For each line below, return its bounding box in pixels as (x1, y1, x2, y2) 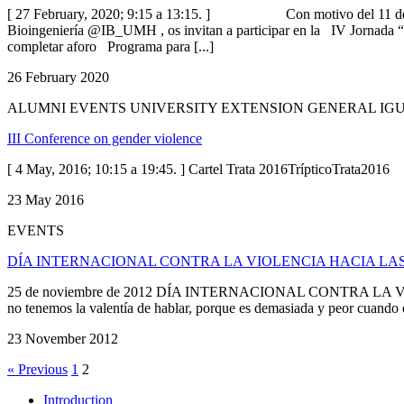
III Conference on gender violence (7, 130, 202, 146)
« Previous (7, 361, 68, 377)
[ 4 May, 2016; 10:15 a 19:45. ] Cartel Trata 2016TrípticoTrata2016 (7, 161, 390, 177)
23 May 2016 (7, 191, 84, 207)
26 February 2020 (7, 69, 109, 85)
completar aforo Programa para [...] (7, 38, 214, 54)
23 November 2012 (7, 330, 118, 346)
